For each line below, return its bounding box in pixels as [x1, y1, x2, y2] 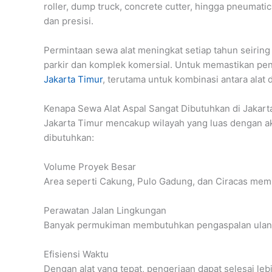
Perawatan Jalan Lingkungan [44, 204, 166, 216]
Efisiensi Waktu [44, 248, 109, 260]
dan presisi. [44, 15, 93, 27]
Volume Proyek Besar [44, 160, 136, 172]
